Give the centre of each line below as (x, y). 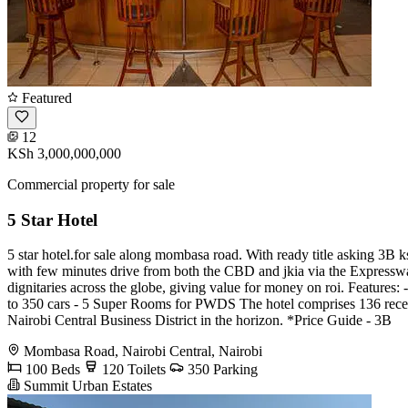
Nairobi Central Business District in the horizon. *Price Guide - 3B (199, 321)
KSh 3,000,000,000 (64, 153)
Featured (45, 97)
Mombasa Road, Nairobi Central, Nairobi (143, 352)
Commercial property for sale (91, 184)
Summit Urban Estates (86, 386)
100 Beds (51, 370)
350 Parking (221, 370)
